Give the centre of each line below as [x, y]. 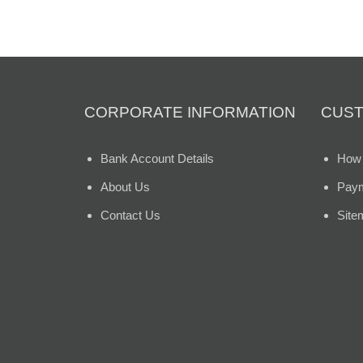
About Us [125, 187]
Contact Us [130, 215]
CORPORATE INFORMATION [190, 112]
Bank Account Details [157, 158]
